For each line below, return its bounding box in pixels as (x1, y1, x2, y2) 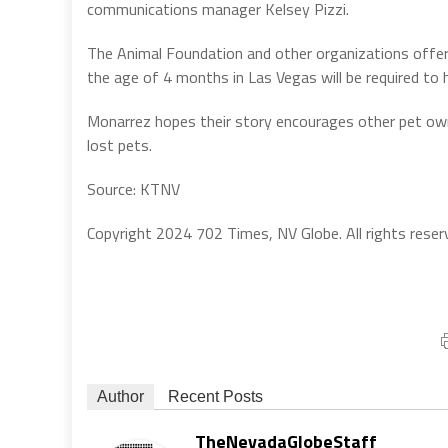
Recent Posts (168, 388, 263, 405)
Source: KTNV (87, 177, 180, 201)
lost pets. (87, 133, 152, 157)
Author (97, 388, 144, 405)
